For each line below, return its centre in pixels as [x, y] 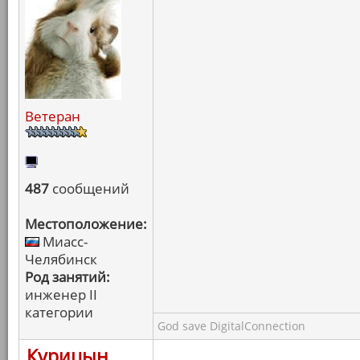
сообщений [89, 188]
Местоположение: [86, 224]
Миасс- [63, 241]
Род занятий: [67, 277]
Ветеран [53, 116]
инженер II [61, 295]
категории [59, 312]
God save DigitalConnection [231, 326]
